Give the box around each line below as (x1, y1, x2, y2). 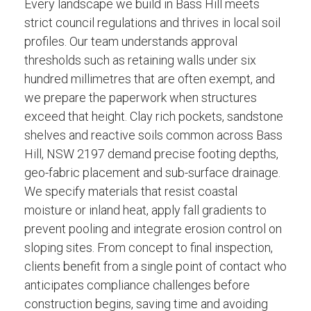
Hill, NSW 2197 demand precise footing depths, (24, 146, 278, 161)
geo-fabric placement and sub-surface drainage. (24, 165, 280, 180)
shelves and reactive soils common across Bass (24, 127, 283, 142)
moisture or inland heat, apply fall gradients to (24, 202, 267, 217)
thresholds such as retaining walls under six (24, 52, 256, 67)
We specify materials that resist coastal (24, 183, 237, 199)
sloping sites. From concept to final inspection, (24, 239, 273, 255)
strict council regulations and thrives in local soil (24, 15, 280, 30)
